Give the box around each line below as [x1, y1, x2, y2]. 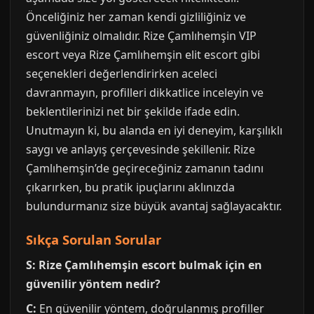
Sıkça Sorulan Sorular [26, 231, 161, 248]
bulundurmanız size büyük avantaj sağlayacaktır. [26, 198, 282, 214]
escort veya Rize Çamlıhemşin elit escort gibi [26, 47, 260, 62]
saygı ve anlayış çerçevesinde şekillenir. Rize [26, 142, 255, 157]
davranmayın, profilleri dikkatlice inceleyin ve [26, 85, 264, 100]
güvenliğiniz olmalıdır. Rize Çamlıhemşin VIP [26, 28, 257, 43]
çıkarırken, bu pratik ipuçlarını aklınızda [26, 179, 235, 195]
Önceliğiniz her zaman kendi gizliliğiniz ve [26, 9, 246, 25]
